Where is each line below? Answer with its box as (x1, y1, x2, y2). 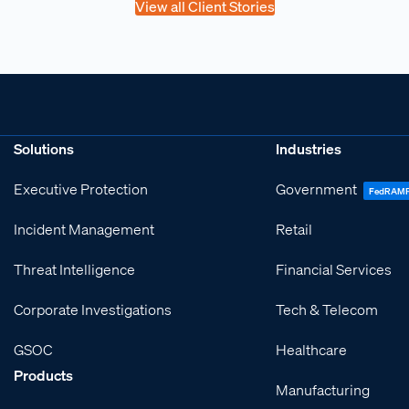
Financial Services (276, 259, 393, 279)
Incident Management (14, 219, 155, 239)
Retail (276, 219, 313, 239)
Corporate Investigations (14, 299, 173, 320)
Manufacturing (276, 380, 371, 400)
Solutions (14, 139, 75, 159)
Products (14, 365, 74, 385)
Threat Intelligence (14, 259, 136, 279)
